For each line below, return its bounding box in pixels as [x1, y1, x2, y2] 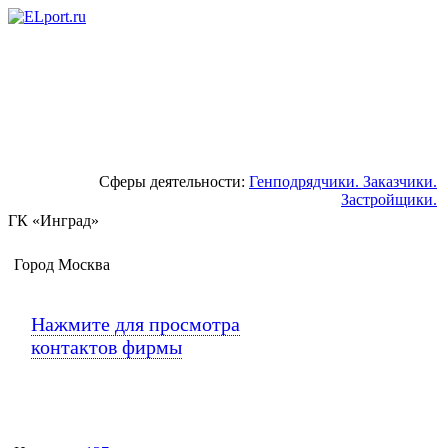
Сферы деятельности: [99, 173, 249, 190]
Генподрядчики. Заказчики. [249, 173, 437, 190]
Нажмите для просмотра [31, 312, 240, 335]
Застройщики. [341, 191, 437, 208]
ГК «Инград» [8, 212, 99, 229]
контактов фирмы [31, 335, 182, 358]
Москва [58, 255, 110, 273]
